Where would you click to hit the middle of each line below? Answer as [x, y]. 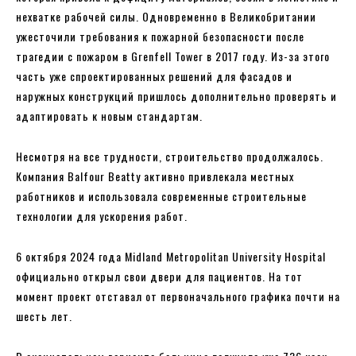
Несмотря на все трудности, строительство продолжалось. [170, 157]
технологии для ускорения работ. [102, 216]
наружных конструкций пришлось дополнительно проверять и [176, 96]
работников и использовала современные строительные [161, 196]
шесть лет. [44, 316]
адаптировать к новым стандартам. [109, 116]
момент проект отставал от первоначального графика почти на [178, 296]
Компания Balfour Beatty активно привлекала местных [155, 176]
